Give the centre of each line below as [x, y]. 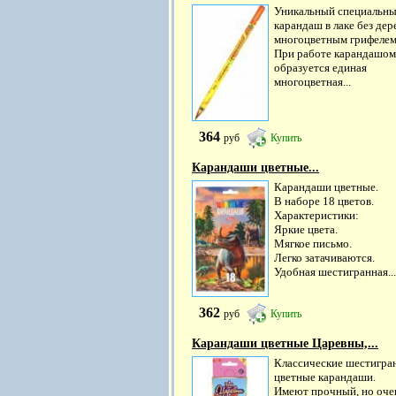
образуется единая [320, 68]
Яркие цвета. [306, 229]
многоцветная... [312, 82]
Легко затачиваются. [324, 258]
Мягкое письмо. [313, 244]
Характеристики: [316, 215]
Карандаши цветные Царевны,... [285, 343]
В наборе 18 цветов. [324, 201]
